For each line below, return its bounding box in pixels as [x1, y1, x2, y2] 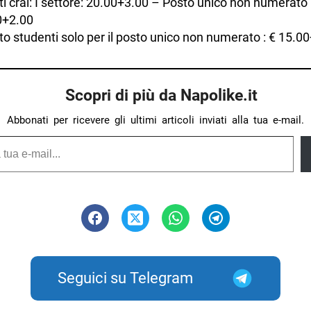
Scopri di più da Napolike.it [65, 85, 258, 105]
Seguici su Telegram [58, 269, 194, 287]
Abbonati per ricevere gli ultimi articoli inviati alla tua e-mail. [7, 113, 304, 126]
